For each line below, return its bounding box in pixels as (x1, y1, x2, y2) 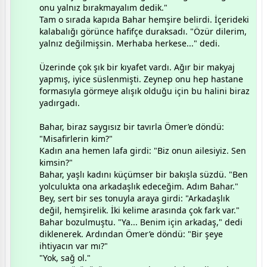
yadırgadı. (39, 97, 80, 108)
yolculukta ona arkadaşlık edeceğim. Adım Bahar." (39, 180, 238, 192)
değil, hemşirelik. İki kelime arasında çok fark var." (39, 204, 240, 216)
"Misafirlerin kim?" (39, 132, 113, 144)
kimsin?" (39, 156, 73, 168)
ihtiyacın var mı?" (39, 240, 108, 252)
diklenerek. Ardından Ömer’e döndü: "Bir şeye (39, 228, 223, 240)
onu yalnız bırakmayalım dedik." (39, 1, 167, 13)
